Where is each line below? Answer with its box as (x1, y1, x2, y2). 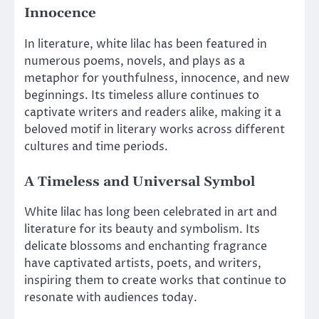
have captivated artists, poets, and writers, (24, 255, 261, 271)
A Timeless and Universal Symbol (24, 173, 255, 190)
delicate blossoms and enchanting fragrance (24, 238, 267, 254)
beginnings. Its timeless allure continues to (24, 87, 259, 103)
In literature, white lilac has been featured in (24, 36, 267, 52)
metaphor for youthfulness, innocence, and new (24, 70, 290, 86)
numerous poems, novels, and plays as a (24, 53, 245, 69)
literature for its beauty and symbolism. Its (24, 221, 260, 237)
